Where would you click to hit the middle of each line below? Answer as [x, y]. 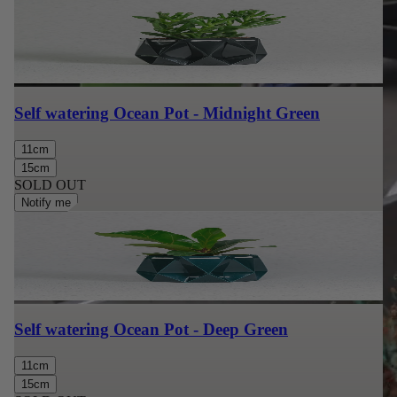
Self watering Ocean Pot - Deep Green [151, 330]
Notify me [46, 202]
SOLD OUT [50, 184]
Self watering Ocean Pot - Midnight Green [167, 113]
